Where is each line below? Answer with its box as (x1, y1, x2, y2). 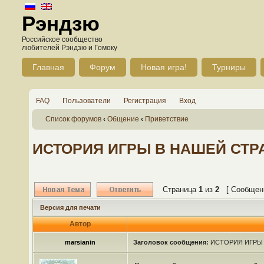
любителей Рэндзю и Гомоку (22, 44, 117, 52)
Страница (163, 185, 199, 194)
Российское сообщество (22, 35, 103, 44)
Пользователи (62, 97, 111, 105)
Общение (107, 115, 139, 123)
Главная (32, 62, 64, 72)
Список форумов (45, 115, 101, 123)
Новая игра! (141, 62, 187, 72)
